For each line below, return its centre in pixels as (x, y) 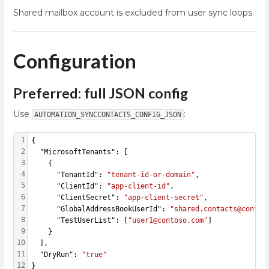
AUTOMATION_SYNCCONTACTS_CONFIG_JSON (108, 115)
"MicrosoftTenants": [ (80, 152)
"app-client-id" (138, 186)
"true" (94, 255)
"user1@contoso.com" (168, 221)
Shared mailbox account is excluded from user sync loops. (134, 13)
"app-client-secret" (164, 198)
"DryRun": (56, 255)
